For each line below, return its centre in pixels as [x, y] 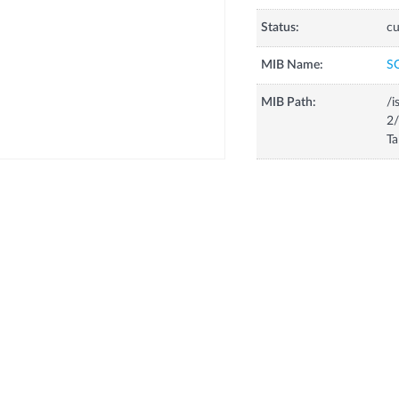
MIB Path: [288, 103]
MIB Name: [292, 65]
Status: [280, 28]
